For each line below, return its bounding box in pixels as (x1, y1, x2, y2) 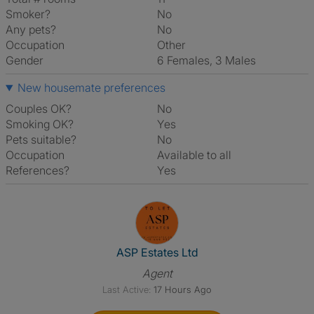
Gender (6, 53, 43, 67)
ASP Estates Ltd (116, 245, 198, 259)
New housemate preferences (17, 81, 165, 95)
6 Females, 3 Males (164, 53, 256, 67)
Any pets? (6, 22, 56, 36)
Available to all (164, 148, 231, 162)
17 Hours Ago (153, 284, 212, 295)
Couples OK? (6, 102, 71, 116)
